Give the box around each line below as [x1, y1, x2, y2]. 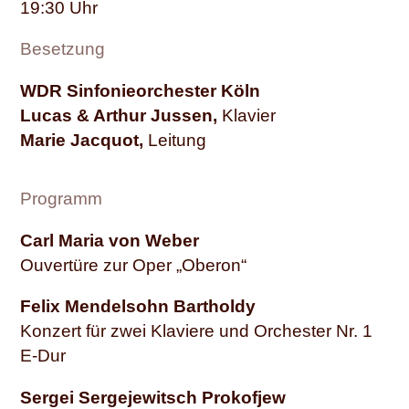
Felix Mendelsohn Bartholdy [20, 297, 256, 317]
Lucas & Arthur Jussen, [20, 106, 217, 126]
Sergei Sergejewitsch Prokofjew [20, 387, 286, 407]
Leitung [143, 131, 206, 151]
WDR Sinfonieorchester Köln [20, 81, 260, 101]
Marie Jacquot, [20, 131, 143, 151]
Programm [20, 189, 102, 209]
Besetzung [20, 39, 105, 59]
